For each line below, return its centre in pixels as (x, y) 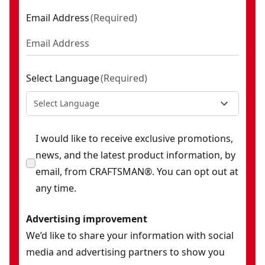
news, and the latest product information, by (135, 155)
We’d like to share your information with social (130, 235)
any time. (56, 188)
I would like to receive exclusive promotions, (134, 138)
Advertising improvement (87, 219)
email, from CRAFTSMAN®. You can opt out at (137, 172)
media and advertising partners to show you (125, 252)
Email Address (58, 18)
